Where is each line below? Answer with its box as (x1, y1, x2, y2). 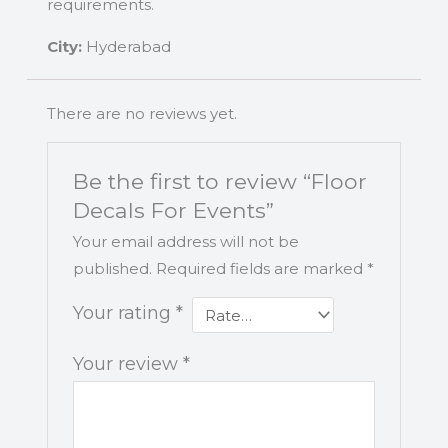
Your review (72, 353, 183, 376)
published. (72, 259, 152, 279)
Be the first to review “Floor (72, 168, 367, 195)
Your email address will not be (72, 232, 299, 252)
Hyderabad (81, 37, 171, 57)
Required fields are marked (155, 259, 367, 279)
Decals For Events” (72, 197, 274, 224)
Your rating (72, 302, 176, 325)
